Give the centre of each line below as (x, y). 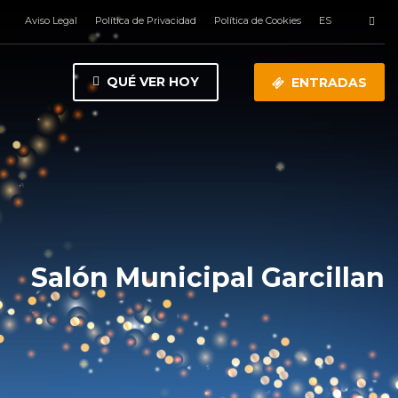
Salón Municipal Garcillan (208, 278)
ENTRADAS (329, 83)
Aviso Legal (51, 20)
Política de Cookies (258, 20)
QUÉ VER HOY (153, 82)
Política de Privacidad (146, 20)
